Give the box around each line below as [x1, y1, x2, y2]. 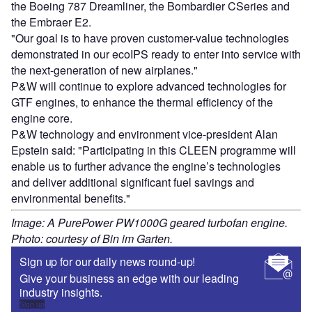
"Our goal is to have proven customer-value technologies [11, 29, 289, 46]
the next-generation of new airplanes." [11, 61, 198, 78]
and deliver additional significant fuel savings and [11, 173, 254, 190]
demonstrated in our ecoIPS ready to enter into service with [11, 45, 301, 62]
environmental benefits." [11, 189, 130, 206]
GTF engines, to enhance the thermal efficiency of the [11, 93, 273, 110]
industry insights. [19, 283, 102, 300]
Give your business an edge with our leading [19, 270, 239, 286]
